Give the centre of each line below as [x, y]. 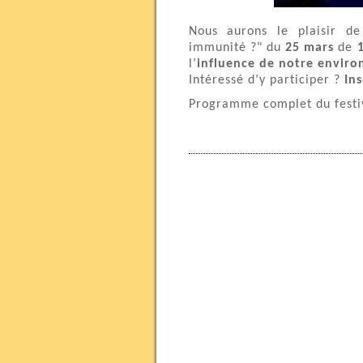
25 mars [310, 48]
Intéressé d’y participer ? [266, 80]
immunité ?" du [237, 48]
